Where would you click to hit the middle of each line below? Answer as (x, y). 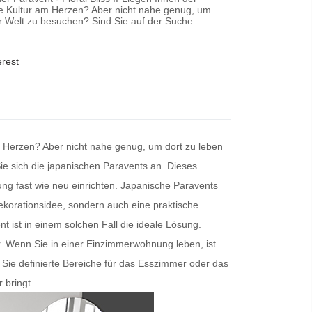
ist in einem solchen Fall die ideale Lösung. (105, 224)
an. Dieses (172, 165)
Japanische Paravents (169, 185)
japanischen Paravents (96, 165)
